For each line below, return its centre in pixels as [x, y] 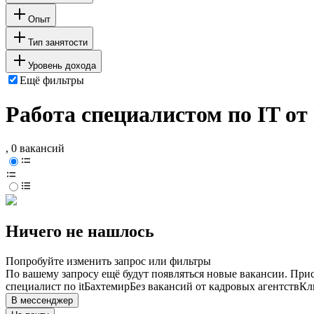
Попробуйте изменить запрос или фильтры [108, 261]
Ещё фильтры [52, 80]
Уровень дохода [62, 65]
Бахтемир [107, 287]
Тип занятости [58, 42]
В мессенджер [42, 301]
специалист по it [45, 287]
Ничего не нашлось [80, 232]
